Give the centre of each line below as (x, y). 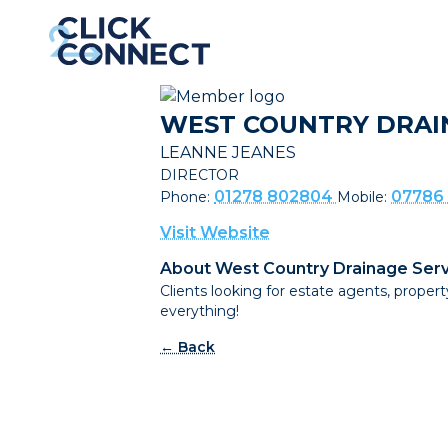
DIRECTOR (199, 175)
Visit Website (215, 232)
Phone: (187, 197)
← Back (187, 347)
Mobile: (364, 197)
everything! (199, 311)
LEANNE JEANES (228, 152)
